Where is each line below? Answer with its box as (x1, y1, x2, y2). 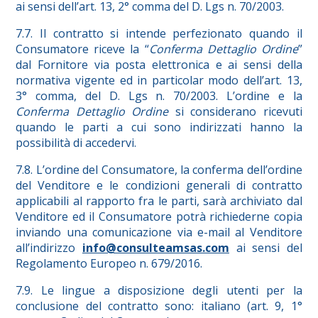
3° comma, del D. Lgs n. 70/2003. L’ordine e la (16, 88, 302, 104)
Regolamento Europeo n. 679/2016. (16, 256, 203, 272)
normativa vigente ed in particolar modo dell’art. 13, (16, 72, 302, 89)
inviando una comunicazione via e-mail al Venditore (16, 224, 302, 241)
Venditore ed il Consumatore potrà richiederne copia (16, 209, 302, 225)
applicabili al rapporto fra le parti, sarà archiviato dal (16, 193, 302, 209)
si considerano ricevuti (168, 104, 302, 120)
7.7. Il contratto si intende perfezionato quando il (16, 26, 302, 42)
